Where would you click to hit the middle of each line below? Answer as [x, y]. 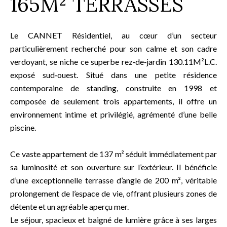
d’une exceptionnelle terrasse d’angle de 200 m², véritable [113, 180]
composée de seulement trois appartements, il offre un [113, 101]
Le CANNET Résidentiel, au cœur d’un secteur [113, 35]
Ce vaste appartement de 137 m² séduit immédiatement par [113, 154]
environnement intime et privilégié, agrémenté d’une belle [113, 114]
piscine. [23, 127]
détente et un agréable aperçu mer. [69, 206]
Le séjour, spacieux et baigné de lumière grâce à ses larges [113, 220]
